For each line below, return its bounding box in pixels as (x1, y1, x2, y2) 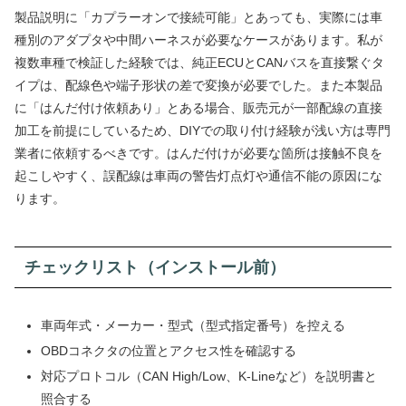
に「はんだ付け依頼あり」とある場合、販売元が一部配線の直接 (14, 101, 382, 116)
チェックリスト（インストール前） (24, 258, 285, 277)
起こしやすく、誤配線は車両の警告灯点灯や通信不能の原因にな (14, 169, 382, 184)
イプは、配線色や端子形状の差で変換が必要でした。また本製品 (14, 78, 382, 93)
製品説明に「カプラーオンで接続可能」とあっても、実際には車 (14, 10, 382, 25)
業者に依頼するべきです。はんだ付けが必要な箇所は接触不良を (14, 146, 382, 161)
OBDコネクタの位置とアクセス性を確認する (40, 343, 296, 358)
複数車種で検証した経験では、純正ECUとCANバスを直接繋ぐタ (14, 55, 384, 71)
